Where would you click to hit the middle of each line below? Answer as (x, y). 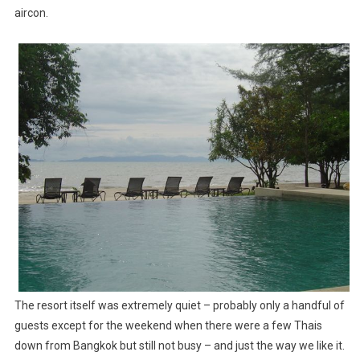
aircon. (31, 12)
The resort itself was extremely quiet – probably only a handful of (179, 305)
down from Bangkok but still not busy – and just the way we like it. (179, 345)
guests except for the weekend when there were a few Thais (168, 325)
